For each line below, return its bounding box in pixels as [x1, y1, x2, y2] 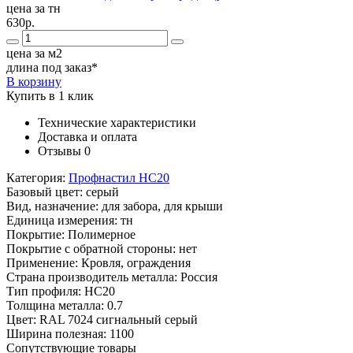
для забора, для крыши [102, 199, 223, 214]
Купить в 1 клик [6, 89, 94, 103]
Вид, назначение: [6, 199, 102, 214]
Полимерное [68, 228, 136, 242]
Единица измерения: [6, 214, 121, 228]
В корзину [6, 75, 61, 89]
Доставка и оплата [38, 130, 137, 144]
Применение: [6, 256, 81, 270]
